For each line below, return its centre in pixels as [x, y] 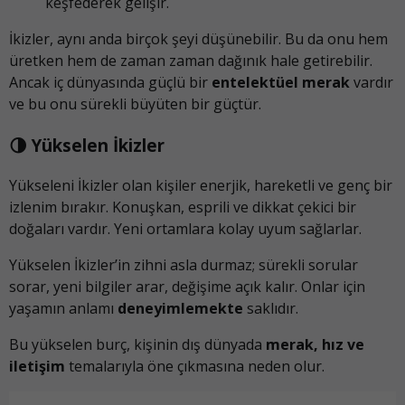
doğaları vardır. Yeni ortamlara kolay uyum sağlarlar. [185, 229]
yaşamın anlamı [63, 309]
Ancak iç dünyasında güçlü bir [110, 82]
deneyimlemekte [180, 309]
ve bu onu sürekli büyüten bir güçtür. [135, 104]
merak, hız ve [315, 345]
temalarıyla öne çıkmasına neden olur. [195, 367]
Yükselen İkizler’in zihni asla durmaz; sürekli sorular [184, 265]
